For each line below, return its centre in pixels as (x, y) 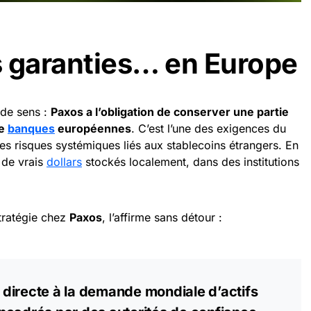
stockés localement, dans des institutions (191, 162)
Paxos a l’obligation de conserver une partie (170, 112)
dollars (64, 162)
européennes (93, 128)
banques (31, 128)
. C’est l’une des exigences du (209, 128)
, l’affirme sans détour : (162, 217)
